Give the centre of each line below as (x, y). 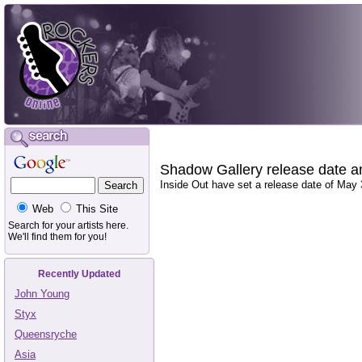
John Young (42, 294)
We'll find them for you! (57, 237)
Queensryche (46, 334)
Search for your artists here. (68, 225)
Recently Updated (79, 274)
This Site (97, 209)
